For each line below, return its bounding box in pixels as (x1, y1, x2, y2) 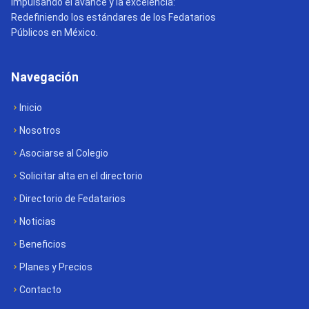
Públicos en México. (11, 27, 98, 38)
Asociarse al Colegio (19, 148, 108, 159)
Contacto (19, 284, 61, 295)
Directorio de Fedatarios (19, 193, 126, 204)
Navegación (11, 70, 79, 84)
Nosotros (19, 125, 61, 136)
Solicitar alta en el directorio (19, 170, 143, 181)
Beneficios (19, 239, 66, 250)
